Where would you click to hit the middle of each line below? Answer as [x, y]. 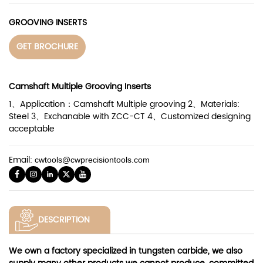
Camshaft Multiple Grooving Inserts [80, 87]
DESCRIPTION [64, 220]
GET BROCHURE [47, 47]
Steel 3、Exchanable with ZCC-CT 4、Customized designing [130, 117]
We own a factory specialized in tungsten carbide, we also [126, 251]
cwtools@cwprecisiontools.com [92, 160]
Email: [22, 160]
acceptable [32, 129]
